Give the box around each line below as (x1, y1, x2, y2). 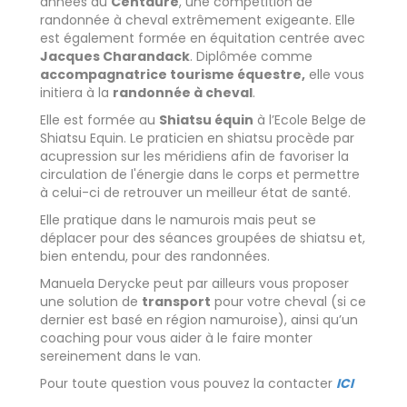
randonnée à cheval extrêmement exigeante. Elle (40, 10, 355, 29)
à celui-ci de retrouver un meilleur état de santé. (40, 183, 351, 202)
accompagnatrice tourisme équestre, (40, 65, 305, 84)
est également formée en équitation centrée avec (40, 28, 365, 47)
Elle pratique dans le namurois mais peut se (40, 210, 316, 229)
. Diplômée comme (190, 46, 313, 65)
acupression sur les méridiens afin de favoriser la (40, 146, 349, 165)
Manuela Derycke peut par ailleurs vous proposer (40, 273, 349, 293)
